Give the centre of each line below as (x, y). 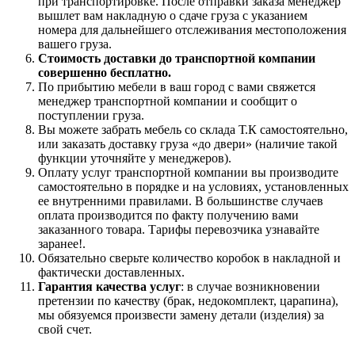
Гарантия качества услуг (109, 287)
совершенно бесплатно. (105, 73)
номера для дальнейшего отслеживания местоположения (192, 30)
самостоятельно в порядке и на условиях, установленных (193, 187)
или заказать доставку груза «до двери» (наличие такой (188, 144)
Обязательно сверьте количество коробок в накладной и (189, 258)
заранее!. (62, 244)
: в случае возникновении (250, 287)
